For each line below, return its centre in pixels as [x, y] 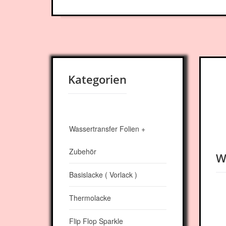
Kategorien [97, 79]
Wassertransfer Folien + [107, 129]
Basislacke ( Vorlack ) [103, 175]
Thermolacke [90, 198]
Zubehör [83, 151]
